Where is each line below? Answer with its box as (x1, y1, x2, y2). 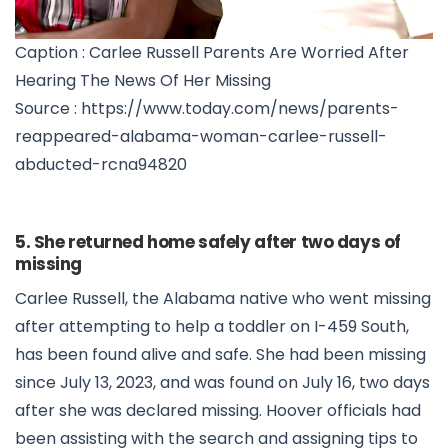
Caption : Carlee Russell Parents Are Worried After (15, 41, 409, 65)
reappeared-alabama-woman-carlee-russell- (15, 125, 387, 149)
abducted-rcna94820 (15, 153, 187, 177)
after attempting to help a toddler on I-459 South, (15, 315, 409, 339)
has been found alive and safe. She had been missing (15, 343, 426, 367)
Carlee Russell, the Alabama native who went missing (15, 287, 431, 311)
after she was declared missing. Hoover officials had (15, 399, 421, 423)
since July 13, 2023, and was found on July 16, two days (15, 371, 430, 395)
